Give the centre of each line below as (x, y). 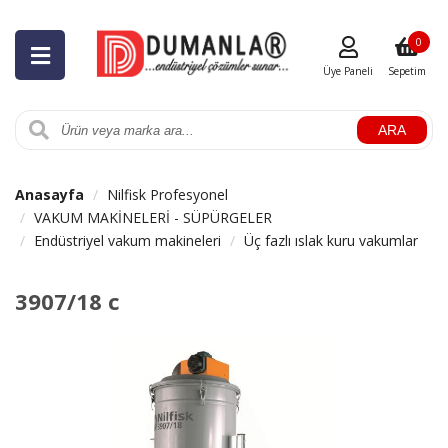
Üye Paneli (348, 71)
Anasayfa (49, 194)
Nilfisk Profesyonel (167, 194)
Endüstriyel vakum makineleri (127, 240)
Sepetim (407, 71)
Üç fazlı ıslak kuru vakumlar (331, 240)
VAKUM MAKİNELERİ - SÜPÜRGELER (153, 217)
